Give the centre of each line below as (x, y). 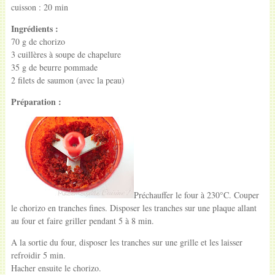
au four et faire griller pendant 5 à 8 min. (82, 220)
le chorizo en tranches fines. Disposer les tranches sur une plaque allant (134, 207)
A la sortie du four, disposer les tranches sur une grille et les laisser (126, 242)
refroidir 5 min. (38, 255)
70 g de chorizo (38, 41)
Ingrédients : (34, 28)
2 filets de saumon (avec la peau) (69, 80)
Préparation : (36, 101)
